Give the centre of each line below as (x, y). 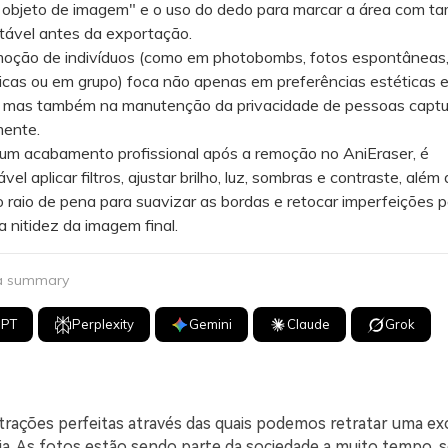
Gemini (211, 324)
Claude (309, 324)
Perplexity (103, 324)
